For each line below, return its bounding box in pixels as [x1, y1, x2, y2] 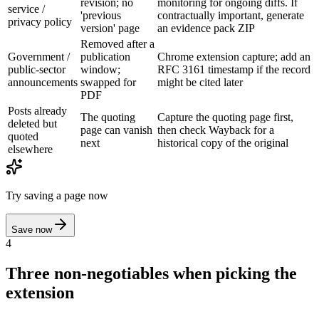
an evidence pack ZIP [157, 22, 255, 35]
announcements [8, 76, 78, 89]
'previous [80, 9, 121, 22]
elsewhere [8, 143, 53, 156]
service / [8, 3, 45, 16]
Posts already [8, 105, 67, 117]
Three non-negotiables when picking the [6, 264, 297, 283]
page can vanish [80, 124, 152, 137]
